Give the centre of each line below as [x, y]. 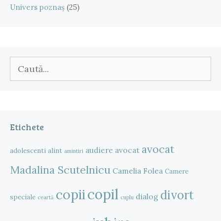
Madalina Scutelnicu [60, 170]
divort [177, 195]
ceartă [46, 198]
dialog [147, 197]
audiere [99, 150]
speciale [23, 197]
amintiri [74, 151]
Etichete [27, 127]
